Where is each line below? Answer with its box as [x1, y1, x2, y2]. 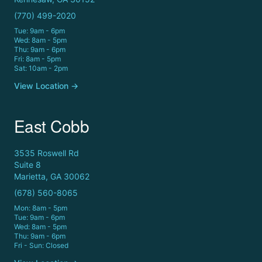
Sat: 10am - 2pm [14, 63, 68, 73]
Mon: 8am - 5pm [14, 203, 67, 212]
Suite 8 [14, 159, 41, 170]
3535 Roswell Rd [14, 147, 79, 158]
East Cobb [14, 113, 89, 137]
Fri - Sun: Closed [14, 240, 68, 250]
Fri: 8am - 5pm [14, 54, 61, 63]
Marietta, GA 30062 [14, 171, 89, 181]
